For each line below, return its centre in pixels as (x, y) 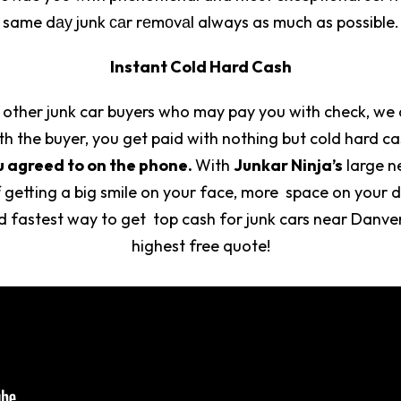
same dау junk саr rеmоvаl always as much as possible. (200, 21)
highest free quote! (200, 245)
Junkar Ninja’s (288, 165)
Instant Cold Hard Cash (200, 66)
